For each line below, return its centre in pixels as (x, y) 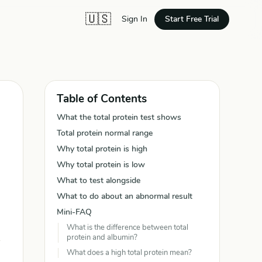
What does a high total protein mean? (129, 253)
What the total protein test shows (119, 117)
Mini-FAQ (74, 212)
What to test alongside (99, 180)
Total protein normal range (105, 133)
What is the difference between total (127, 227)
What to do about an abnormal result (125, 196)
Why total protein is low (101, 165)
